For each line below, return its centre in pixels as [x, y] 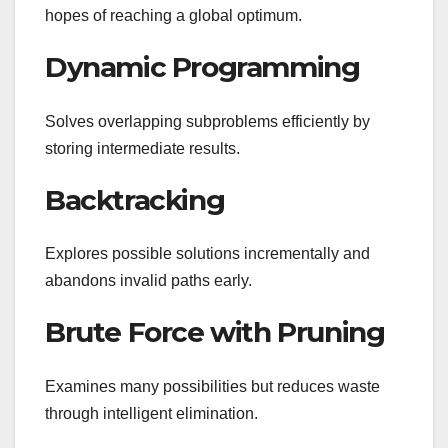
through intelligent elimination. [151, 413]
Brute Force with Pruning [215, 332]
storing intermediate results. [142, 148]
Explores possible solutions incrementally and [207, 254]
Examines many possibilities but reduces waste [212, 386]
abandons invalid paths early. [148, 281]
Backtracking [135, 199]
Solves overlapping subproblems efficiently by [207, 121]
